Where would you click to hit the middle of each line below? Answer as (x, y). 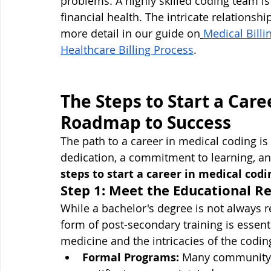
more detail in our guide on (130, 33)
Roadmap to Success (146, 122)
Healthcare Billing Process (127, 50)
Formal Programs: (131, 257)
